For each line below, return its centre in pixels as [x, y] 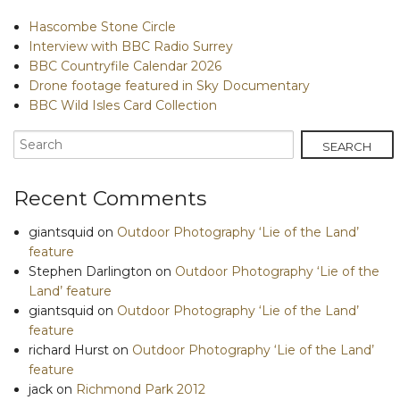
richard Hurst [69, 350]
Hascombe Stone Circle [102, 27]
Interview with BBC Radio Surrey [131, 47]
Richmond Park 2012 [141, 389]
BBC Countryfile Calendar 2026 [125, 67]
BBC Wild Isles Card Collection [123, 106]
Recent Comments [110, 198]
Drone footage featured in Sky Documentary [169, 86]
